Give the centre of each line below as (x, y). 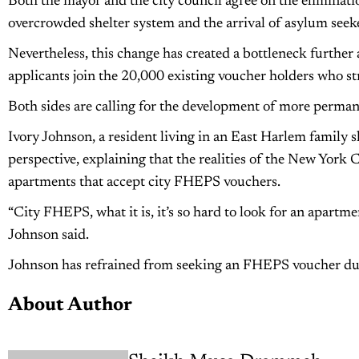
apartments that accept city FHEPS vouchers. (144, 182)
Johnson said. (48, 235)
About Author (70, 305)
